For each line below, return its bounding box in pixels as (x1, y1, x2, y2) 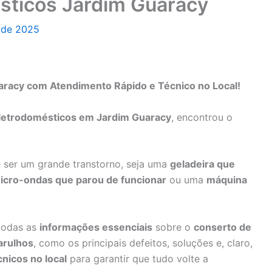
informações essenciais (39, 220, 152, 233)
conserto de (194, 220, 251, 233)
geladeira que (170, 158, 235, 171)
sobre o (152, 220, 194, 233)
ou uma (166, 174, 206, 186)
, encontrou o (171, 110, 233, 123)
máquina (206, 174, 247, 186)
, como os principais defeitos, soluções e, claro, (33, 236, 253, 249)
